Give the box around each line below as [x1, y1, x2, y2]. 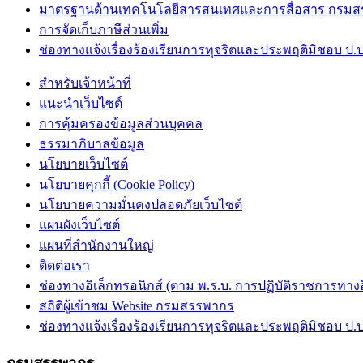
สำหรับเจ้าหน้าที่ [39, 76, 131, 91]
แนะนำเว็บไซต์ [39, 96, 122, 111]
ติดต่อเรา [39, 258, 90, 273]
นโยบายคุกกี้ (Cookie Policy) [39, 177, 194, 192]
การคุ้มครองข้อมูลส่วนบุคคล [39, 117, 203, 131]
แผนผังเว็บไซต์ [39, 218, 120, 233]
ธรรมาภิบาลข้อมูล [39, 137, 144, 152]
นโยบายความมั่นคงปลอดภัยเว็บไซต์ [39, 198, 242, 212]
